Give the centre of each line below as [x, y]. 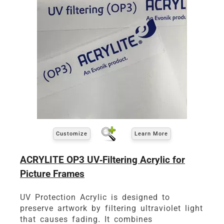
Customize [72, 134]
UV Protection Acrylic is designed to [95, 197]
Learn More [151, 134]
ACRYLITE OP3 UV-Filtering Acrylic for [102, 159]
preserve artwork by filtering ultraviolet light [111, 208]
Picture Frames [52, 173]
